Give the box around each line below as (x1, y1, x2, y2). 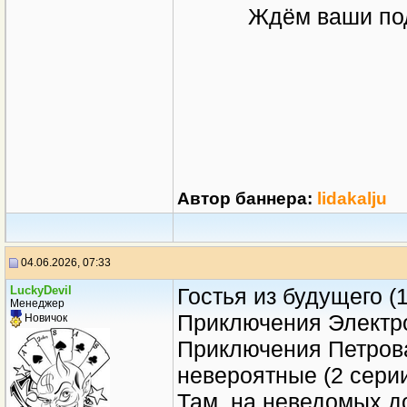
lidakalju (317, 188, 387, 208)
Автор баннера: (177, 188, 313, 208)
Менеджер (10, 297, 65, 310)
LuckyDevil (10, 283, 72, 297)
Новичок (22, 312, 67, 325)
